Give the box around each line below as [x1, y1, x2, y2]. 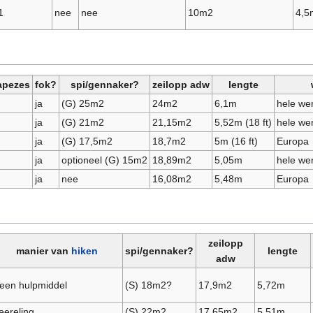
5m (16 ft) [214, 136, 258, 147]
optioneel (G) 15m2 [61, 154, 147, 166]
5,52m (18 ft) [214, 117, 272, 129]
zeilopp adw [152, 79, 210, 91]
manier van [16, 245, 71, 257]
